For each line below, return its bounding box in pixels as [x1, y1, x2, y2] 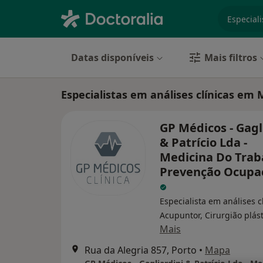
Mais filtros [204, 51, 257, 64]
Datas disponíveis [71, 51, 154, 64]
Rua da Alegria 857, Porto [85, 244, 197, 257]
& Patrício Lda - [160, 134, 247, 150]
